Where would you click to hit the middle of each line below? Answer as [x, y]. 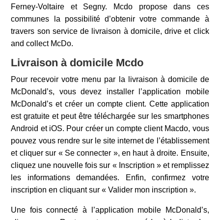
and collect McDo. [42, 43]
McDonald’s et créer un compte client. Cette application [110, 104]
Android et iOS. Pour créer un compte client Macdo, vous [110, 128]
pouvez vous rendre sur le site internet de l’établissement [110, 141]
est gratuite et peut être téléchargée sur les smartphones [110, 116]
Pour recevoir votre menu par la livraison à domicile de [110, 79]
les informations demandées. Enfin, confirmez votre [110, 178]
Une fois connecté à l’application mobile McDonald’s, [110, 210]
